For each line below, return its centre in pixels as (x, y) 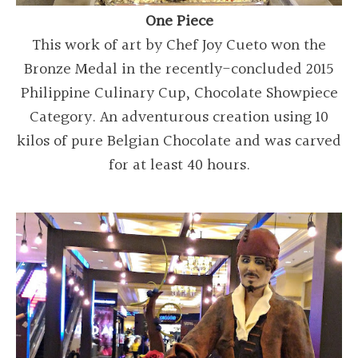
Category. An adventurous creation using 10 (179, 117)
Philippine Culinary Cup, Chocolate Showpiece (179, 93)
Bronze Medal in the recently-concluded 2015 (179, 69)
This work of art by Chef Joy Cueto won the (179, 45)
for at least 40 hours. (179, 165)
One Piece (179, 21)
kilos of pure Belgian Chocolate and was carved (179, 141)
